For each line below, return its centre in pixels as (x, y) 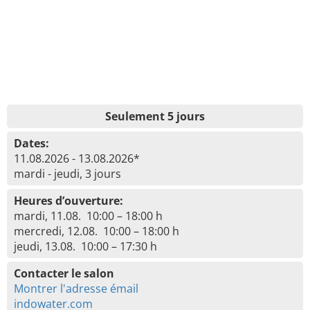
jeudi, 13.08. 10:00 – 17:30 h (85, 246)
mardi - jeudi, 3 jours (67, 174)
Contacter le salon (64, 273)
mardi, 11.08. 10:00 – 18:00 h (88, 216)
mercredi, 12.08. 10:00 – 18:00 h (97, 231)
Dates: (31, 143)
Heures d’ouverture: (69, 201)
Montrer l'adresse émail (76, 289)
